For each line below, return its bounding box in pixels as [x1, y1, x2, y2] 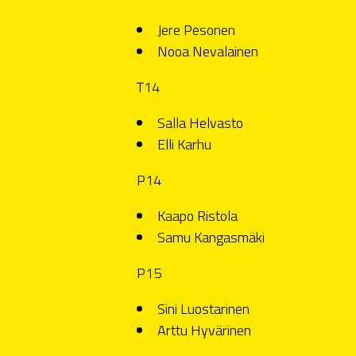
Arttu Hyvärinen [157, 319, 251, 341]
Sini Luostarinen [157, 297, 250, 319]
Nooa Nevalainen [157, 40, 258, 62]
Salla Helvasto [157, 111, 243, 133]
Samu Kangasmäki [157, 226, 265, 248]
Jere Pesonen [157, 18, 235, 41]
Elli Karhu [157, 133, 211, 155]
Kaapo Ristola [157, 204, 238, 226]
